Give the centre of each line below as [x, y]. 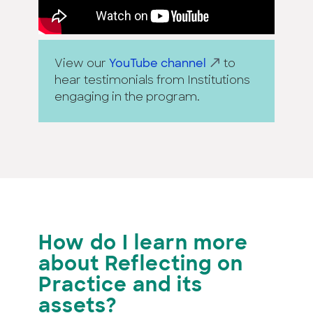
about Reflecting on [141, 266]
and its [168, 287]
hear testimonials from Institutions [152, 81]
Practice [83, 287]
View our [82, 65]
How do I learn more [143, 245]
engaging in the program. [127, 98]
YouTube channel [158, 65]
